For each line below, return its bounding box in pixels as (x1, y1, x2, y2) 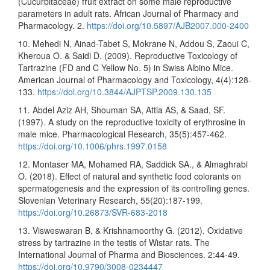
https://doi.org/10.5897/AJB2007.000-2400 (87, 19, 249, 31)
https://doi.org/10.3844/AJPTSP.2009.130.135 (37, 85, 212, 98)
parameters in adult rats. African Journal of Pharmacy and (18, 7, 239, 19)
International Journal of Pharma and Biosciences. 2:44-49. (18, 248, 240, 260)
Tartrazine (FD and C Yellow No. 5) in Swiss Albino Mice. (18, 61, 233, 74)
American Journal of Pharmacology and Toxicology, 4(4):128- (18, 73, 251, 86)
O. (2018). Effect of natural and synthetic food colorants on (18, 169, 241, 182)
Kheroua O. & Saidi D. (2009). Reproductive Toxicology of (18, 49, 237, 61)
